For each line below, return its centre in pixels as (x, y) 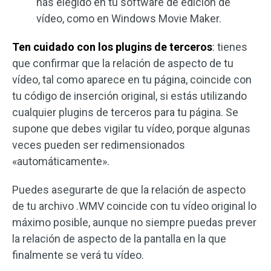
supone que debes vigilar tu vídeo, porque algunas (131, 128)
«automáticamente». (61, 161)
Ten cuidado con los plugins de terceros (112, 47)
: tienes (230, 47)
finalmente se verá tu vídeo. (78, 255)
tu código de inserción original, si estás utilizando (129, 96)
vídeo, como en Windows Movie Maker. (129, 18)
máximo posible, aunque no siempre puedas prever (134, 222)
